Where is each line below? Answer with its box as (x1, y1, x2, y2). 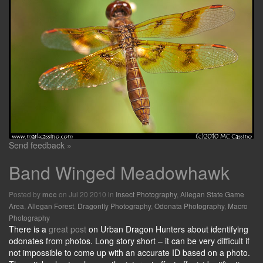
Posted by (9, 188, 42, 199)
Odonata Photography (154, 200, 224, 211)
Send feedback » (9, 139, 72, 151)
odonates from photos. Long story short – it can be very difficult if (9, 234, 249, 247)
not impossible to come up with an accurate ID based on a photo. (9, 246, 250, 258)
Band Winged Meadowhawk (9, 159, 230, 185)
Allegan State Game (180, 188, 244, 199)
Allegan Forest (28, 200, 74, 211)
